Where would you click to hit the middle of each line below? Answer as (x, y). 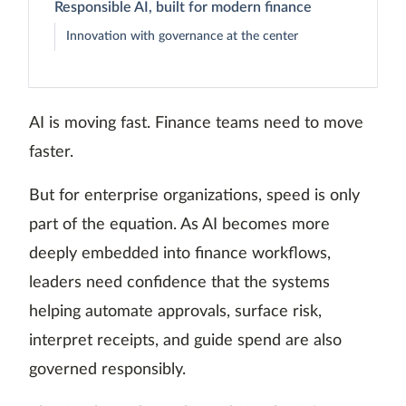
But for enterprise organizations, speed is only (194, 196)
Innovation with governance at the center (182, 37)
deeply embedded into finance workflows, (180, 254)
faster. (51, 153)
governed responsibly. (107, 370)
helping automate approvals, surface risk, (175, 312)
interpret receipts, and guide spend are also (185, 341)
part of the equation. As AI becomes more (179, 225)
